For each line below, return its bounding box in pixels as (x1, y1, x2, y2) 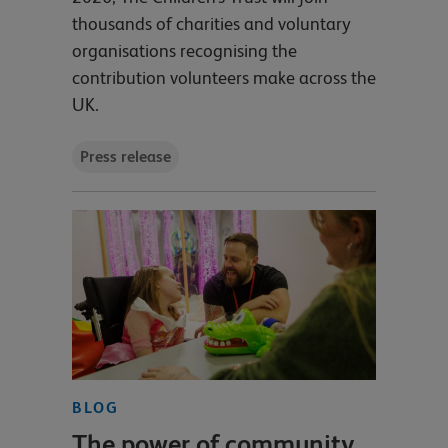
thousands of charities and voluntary (72, 13, 351, 35)
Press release (80, 146, 172, 166)
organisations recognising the (72, 40, 297, 62)
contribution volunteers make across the (72, 67, 376, 89)
